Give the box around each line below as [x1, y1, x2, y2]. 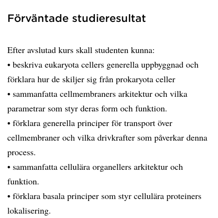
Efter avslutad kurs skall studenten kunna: [7, 44, 155, 55]
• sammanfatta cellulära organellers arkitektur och [7, 161, 183, 172]
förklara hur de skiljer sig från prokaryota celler [7, 73, 175, 85]
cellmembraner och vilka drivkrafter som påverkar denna [7, 131, 207, 143]
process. [7, 146, 36, 158]
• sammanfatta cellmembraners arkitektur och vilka [7, 88, 187, 99]
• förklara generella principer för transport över [7, 117, 172, 128]
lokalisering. [7, 204, 51, 216]
